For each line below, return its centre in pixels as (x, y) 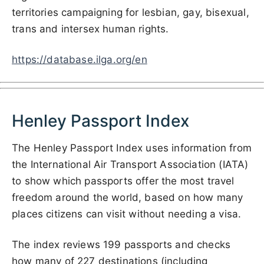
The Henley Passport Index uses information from (132, 148)
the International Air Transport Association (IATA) (130, 164)
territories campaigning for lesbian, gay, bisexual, (131, 12)
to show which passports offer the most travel (123, 181)
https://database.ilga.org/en (80, 60)
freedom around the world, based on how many (128, 197)
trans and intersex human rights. (90, 29)
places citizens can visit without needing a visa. (127, 214)
